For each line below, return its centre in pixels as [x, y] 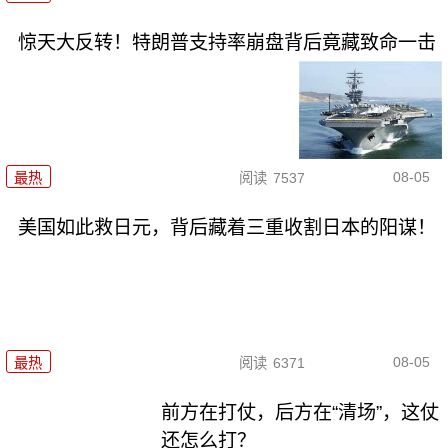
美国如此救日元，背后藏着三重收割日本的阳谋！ [226, 227]
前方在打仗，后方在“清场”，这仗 [300, 413]
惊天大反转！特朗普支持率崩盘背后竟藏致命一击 [226, 42]
